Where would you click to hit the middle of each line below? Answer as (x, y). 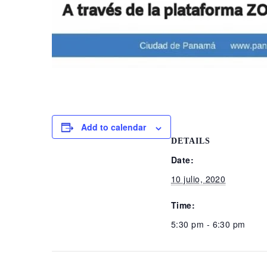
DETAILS (191, 141)
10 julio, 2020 (198, 179)
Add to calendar (114, 127)
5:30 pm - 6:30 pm (208, 224)
